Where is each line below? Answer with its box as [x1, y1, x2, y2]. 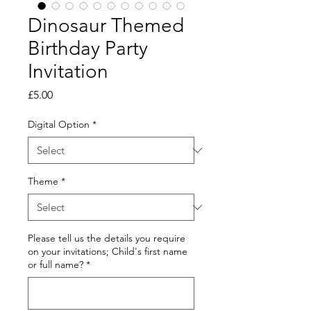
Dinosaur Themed [28, 14, 184, 37]
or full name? [28, 258, 83, 271]
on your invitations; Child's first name [28, 245, 187, 258]
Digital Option [28, 118, 90, 131]
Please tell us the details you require [28, 232, 185, 245]
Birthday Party [28, 37, 148, 60]
